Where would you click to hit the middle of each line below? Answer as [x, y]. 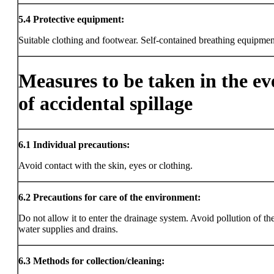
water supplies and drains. [68, 229]
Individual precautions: [81, 145]
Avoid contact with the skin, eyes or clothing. [106, 165]
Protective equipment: [79, 19]
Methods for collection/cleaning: [99, 261]
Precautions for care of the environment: [117, 197]
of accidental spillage [106, 104]
